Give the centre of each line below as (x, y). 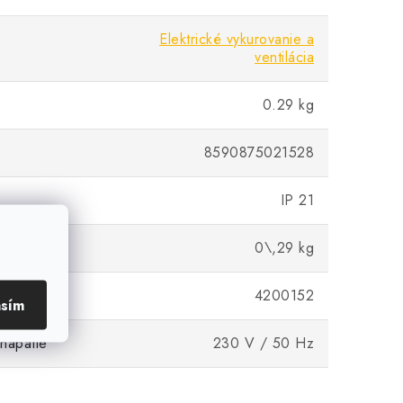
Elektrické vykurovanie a (237, 39)
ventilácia (284, 57)
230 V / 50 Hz (263, 343)
